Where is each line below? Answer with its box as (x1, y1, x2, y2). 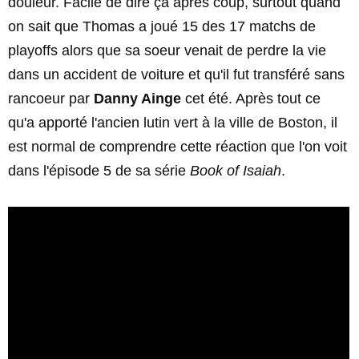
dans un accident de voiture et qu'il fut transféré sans (8, 67, 345, 83)
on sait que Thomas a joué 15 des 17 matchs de (8, 18, 316, 34)
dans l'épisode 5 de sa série (8, 163, 190, 179)
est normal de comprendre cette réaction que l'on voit (8, 139, 347, 155)
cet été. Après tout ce (181, 91, 321, 107)
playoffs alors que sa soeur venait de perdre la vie (8, 42, 326, 58)
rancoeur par (8, 91, 94, 107)
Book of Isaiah (190, 163, 281, 179)
